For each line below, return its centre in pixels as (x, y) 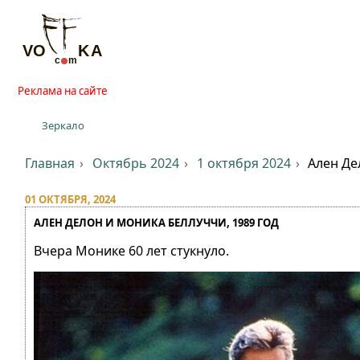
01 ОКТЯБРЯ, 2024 (70, 199)
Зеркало (63, 125)
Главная (50, 163)
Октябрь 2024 (135, 163)
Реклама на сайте (63, 91)
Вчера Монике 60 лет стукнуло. (131, 251)
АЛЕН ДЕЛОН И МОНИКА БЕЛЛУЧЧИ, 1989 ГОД (156, 223)
